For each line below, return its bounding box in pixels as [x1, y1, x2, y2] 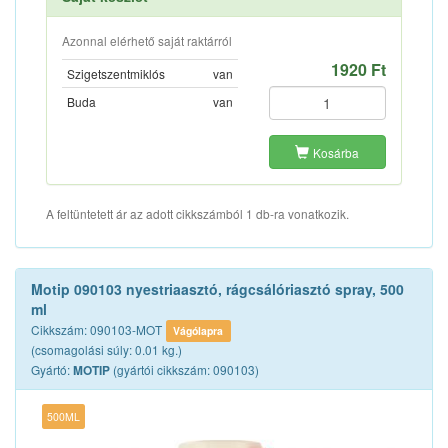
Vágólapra [173, 323, 224, 338]
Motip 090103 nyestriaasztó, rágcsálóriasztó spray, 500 [31, 279, 404, 299]
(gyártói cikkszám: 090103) [110, 361, 259, 378]
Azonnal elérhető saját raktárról [62, 32, 232, 49]
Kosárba [313, 144, 360, 161]
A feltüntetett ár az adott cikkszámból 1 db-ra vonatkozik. [46, 205, 349, 222]
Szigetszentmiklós [67, 65, 165, 82]
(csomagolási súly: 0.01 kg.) [31, 341, 182, 358]
